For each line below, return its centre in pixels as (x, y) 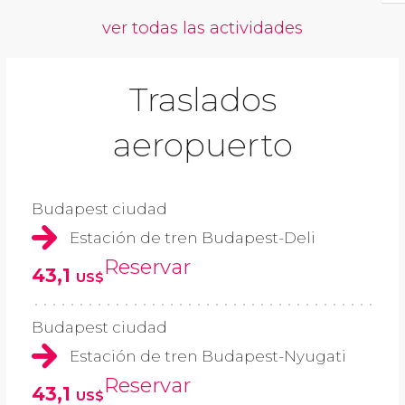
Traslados (202, 99)
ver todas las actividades (202, 27)
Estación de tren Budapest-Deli (193, 237)
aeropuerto (202, 144)
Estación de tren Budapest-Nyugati (208, 357)
